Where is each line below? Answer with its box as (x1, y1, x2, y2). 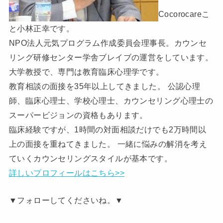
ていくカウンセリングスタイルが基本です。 (8, 154, 173, 163)
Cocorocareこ (158, 9, 210, 19)
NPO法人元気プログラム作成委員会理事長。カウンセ (8, 38, 207, 48)
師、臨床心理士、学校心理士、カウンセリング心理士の (8, 96, 214, 106)
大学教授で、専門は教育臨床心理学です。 (8, 67, 164, 77)
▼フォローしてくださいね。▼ (8, 196, 123, 205)
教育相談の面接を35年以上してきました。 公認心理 (8, 82, 201, 91)
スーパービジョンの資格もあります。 (8, 111, 148, 120)
